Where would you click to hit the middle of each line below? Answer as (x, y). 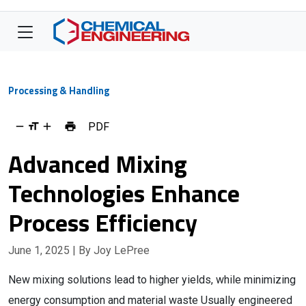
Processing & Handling (59, 91)
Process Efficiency (103, 222)
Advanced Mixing (98, 164)
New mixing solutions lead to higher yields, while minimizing (152, 280)
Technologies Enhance (124, 193)
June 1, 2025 (40, 250)
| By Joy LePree (111, 250)
